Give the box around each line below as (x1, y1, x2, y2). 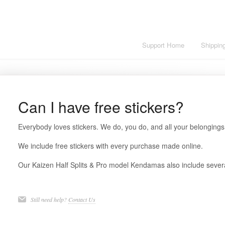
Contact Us (68, 195, 95, 203)
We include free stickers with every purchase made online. (18, 141, 203, 151)
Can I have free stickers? (18, 96, 184, 118)
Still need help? (30, 195, 68, 203)
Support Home (142, 40, 184, 50)
